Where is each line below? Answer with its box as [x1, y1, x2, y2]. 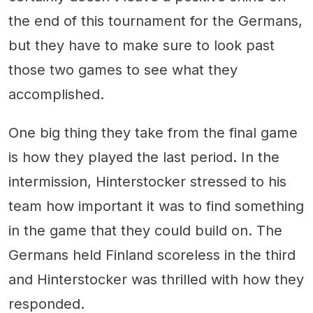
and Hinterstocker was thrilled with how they [8, 271, 304, 289]
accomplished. [8, 86, 104, 103]
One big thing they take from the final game [8, 124, 298, 142]
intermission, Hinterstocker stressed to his [8, 173, 286, 191]
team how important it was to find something [8, 198, 304, 215]
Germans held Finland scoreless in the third [8, 247, 296, 264]
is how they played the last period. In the [8, 149, 279, 166]
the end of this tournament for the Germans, [8, 13, 303, 30]
